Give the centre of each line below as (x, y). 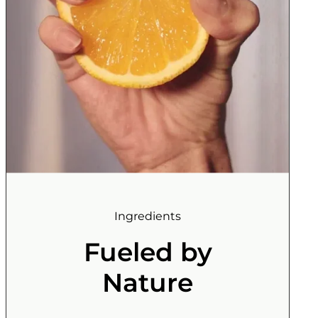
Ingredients (148, 216)
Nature (148, 282)
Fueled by (148, 252)
